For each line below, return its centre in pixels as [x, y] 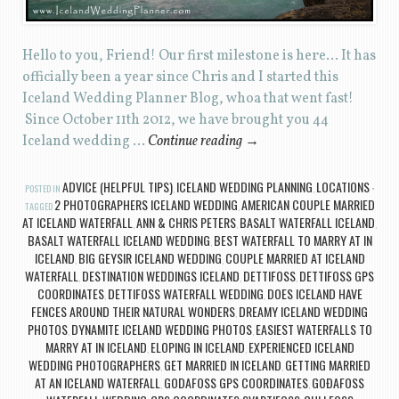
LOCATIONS [342, 187]
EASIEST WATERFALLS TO [313, 330]
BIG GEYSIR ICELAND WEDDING [150, 258]
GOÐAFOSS [338, 383]
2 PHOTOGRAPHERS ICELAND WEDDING [146, 205]
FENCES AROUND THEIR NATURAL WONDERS [133, 312]
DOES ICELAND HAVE [314, 294]
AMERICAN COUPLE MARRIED [308, 205]
